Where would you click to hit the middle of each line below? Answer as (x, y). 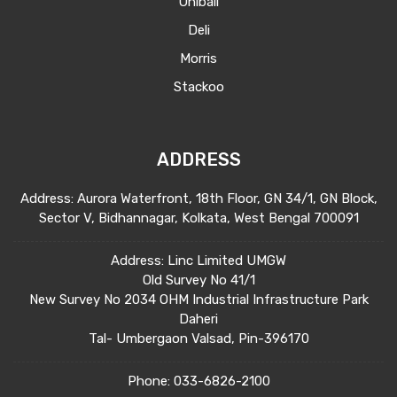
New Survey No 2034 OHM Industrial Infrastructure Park (198, 299)
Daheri (198, 319)
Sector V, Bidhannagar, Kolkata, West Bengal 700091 (198, 218)
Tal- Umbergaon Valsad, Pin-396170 (198, 338)
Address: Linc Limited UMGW (198, 260)
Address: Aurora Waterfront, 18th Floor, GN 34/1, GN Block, (198, 198)
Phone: (150, 381)
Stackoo (198, 86)
